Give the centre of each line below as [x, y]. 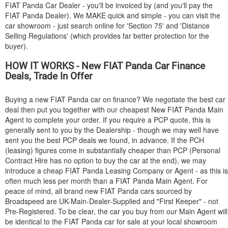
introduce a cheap [35, 170]
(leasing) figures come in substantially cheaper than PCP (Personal [113, 150]
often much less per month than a [60, 181]
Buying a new [28, 99]
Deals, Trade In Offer [49, 76]
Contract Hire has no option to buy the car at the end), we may [106, 160]
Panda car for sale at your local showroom [148, 221]
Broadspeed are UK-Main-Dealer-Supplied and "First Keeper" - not [112, 201]
